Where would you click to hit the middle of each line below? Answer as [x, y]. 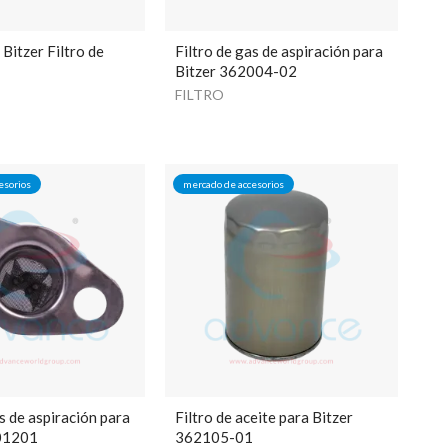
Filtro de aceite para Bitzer [264, 417]
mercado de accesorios [234, 184]
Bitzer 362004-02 [236, 71]
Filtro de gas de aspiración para [279, 51]
